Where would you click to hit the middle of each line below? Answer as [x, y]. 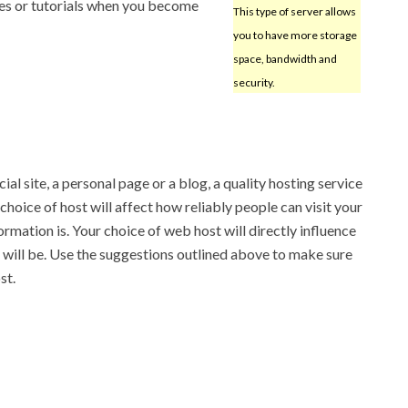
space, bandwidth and [285, 58]
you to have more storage [295, 35]
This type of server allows [294, 11]
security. [254, 82]
